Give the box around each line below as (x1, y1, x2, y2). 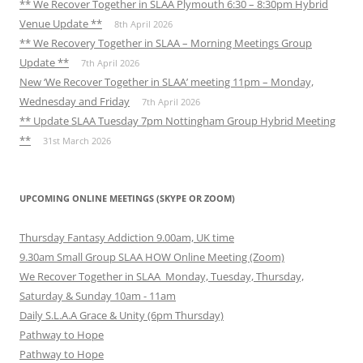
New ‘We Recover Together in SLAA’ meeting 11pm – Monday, (19, 75, 314, 90)
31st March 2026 (43, 135, 111, 147)
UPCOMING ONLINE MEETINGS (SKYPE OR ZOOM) (19, 192, 235, 205)
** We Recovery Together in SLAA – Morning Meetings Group (19, 36, 312, 51)
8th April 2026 (114, 18, 173, 31)
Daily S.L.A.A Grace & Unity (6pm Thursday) (19, 308, 224, 323)
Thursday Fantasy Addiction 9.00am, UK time (19, 230, 234, 246)
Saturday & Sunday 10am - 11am (19, 288, 176, 304)
